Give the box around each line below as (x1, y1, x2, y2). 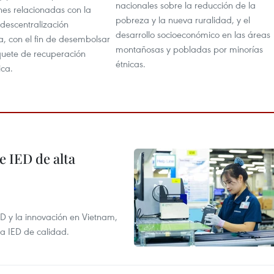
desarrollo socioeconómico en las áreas (116, 28, 270, 40)
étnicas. (116, 57, 146, 70)
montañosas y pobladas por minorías (116, 42, 263, 55)
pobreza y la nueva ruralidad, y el (116, 13, 250, 26)
